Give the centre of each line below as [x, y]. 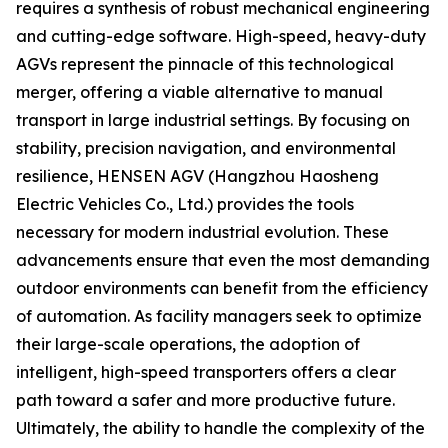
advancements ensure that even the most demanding [223, 260]
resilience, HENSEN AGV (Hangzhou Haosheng [197, 176]
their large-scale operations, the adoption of [188, 344]
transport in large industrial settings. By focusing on [213, 120]
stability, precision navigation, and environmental [206, 148]
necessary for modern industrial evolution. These [202, 232]
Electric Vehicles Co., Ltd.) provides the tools [185, 204]
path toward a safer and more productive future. [205, 400]
